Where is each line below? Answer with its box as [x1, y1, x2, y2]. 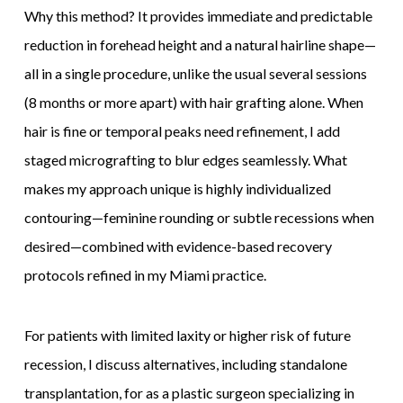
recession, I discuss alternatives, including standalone [23, 355, 347, 373]
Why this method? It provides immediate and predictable [23, 6, 372, 24]
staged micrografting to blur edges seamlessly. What [23, 150, 347, 168]
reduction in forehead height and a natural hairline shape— [23, 35, 376, 53]
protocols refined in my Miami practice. [23, 265, 266, 283]
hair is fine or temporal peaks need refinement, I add [23, 121, 340, 139]
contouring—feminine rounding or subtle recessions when [23, 208, 374, 226]
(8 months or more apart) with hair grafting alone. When [23, 93, 363, 111]
